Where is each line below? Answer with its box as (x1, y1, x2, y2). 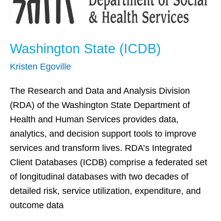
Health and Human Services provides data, (10, 114, 179, 124)
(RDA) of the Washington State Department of (10, 100, 190, 110)
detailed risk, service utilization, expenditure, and (10, 185, 201, 196)
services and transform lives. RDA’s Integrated (10, 143, 192, 153)
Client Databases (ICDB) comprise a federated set (10, 157, 207, 167)
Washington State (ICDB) (10, 41, 161, 56)
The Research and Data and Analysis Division (10, 85, 190, 96)
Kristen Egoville (10, 62, 71, 72)
